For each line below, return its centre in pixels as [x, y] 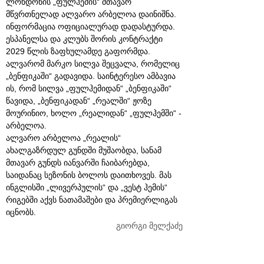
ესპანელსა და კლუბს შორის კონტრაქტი [84, 39]
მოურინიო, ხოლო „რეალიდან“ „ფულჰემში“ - [94, 113]
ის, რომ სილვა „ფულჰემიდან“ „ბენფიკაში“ [89, 88]
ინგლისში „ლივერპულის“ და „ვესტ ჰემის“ [87, 187]
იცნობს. [21, 212]
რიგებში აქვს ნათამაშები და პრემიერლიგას [92, 199]
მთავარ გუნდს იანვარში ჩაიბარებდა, [78, 162]
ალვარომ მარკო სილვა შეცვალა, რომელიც [93, 63]
